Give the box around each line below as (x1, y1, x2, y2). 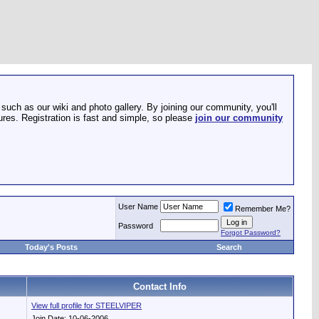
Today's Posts (25, 243, 78, 251)
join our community (195, 113, 283, 123)
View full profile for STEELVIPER (31, 301, 142, 310)
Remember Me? (235, 204, 291, 213)
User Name (118, 202, 158, 211)
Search (216, 243, 242, 251)
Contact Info (133, 281, 187, 292)
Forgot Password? (221, 229, 281, 236)
